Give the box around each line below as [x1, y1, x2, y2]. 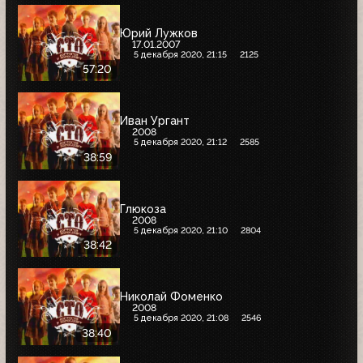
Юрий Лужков [120, 26, 198, 40]
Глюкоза [120, 202, 166, 216]
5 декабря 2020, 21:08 [133, 313, 228, 324]
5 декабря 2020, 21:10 [133, 224, 228, 236]
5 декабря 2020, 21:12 [133, 137, 227, 148]
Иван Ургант [120, 114, 190, 128]
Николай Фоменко [120, 290, 223, 304]
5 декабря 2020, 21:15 [133, 49, 227, 60]
